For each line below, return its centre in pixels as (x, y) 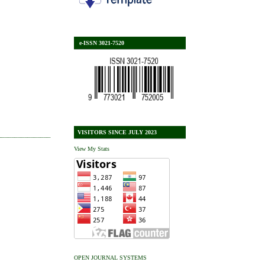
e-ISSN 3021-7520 (101, 43)
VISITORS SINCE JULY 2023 (117, 132)
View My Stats (92, 148)
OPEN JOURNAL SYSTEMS (111, 257)
